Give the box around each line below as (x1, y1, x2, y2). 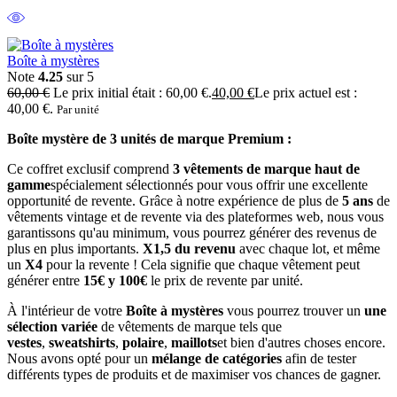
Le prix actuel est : (254, 84, 357, 100)
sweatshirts (49, 334, 115, 350)
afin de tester (282, 350, 356, 366)
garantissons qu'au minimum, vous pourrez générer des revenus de (7, 224, 377, 240)
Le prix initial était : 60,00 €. (53, 84, 212, 100)
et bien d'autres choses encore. (217, 334, 385, 350)
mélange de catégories (152, 350, 282, 366)
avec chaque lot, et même (236, 240, 380, 256)
